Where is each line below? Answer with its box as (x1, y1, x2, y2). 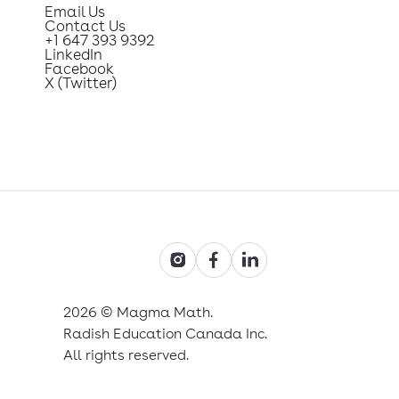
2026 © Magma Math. (63, 303, 214, 321)
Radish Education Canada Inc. (63, 324, 268, 342)
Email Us (45, 3, 106, 21)
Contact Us (45, 17, 126, 36)
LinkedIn (45, 45, 103, 64)
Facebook (45, 60, 115, 78)
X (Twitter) (45, 74, 118, 93)
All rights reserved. (63, 346, 190, 363)
